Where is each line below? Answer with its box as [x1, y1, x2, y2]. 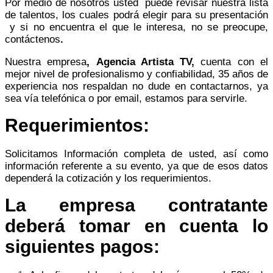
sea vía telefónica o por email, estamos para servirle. [5, 92, 247, 104]
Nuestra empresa [5, 55, 87, 68]
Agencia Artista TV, [96, 55, 201, 68]
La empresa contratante [5, 194, 268, 215]
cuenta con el [200, 55, 269, 68]
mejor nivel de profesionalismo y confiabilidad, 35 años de [5, 68, 268, 80]
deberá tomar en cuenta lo [5, 215, 268, 236]
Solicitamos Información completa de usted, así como [5, 147, 268, 160]
